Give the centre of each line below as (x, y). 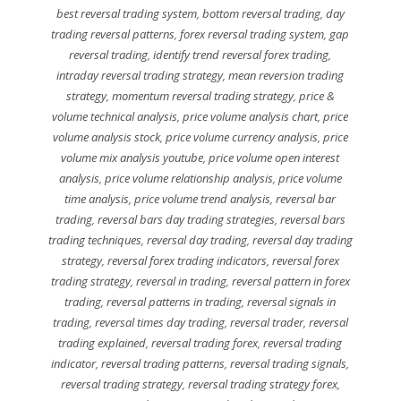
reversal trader (266, 323)
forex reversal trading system (252, 34)
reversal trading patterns (163, 364)
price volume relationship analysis (188, 179)
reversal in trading (181, 282)
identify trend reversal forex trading (241, 55)
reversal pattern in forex (290, 282)
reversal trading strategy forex (262, 384)
